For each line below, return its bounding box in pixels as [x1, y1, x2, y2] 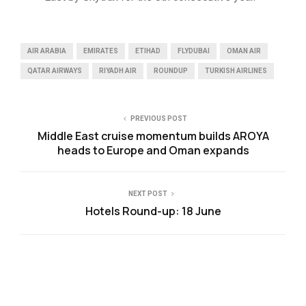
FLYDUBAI [178, 47, 210, 55]
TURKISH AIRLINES [205, 67, 267, 75]
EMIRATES [83, 47, 118, 55]
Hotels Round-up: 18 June [85, 204, 221, 219]
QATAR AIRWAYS [27, 67, 82, 75]
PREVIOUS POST [130, 115, 187, 123]
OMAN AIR [227, 47, 261, 55]
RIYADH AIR [99, 67, 137, 75]
